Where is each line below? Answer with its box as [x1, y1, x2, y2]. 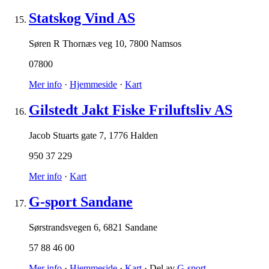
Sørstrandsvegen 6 [29, 222, 98, 232]
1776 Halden [109, 130, 158, 141]
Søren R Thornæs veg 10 [29, 38, 124, 49]
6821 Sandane [103, 222, 157, 232]
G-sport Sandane [29, 193, 133, 210]
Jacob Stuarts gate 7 [29, 130, 104, 141]
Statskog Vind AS [29, 10, 135, 26]
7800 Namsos [129, 38, 181, 49]
